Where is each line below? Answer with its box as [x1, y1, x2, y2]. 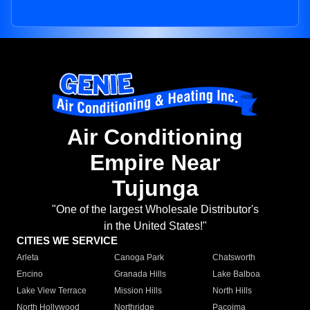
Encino [17, 269, 43, 280]
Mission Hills [114, 286, 163, 296]
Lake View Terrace [17, 286, 86, 296]
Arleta [17, 253, 39, 263]
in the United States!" [103, 220, 207, 232]
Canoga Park [114, 253, 165, 263]
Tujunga [111, 176, 199, 201]
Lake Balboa [212, 269, 260, 280]
